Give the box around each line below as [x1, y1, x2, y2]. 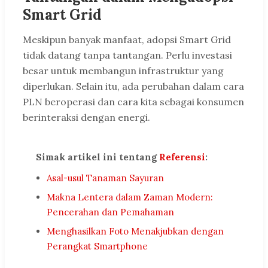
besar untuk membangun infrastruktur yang [23, 65, 224, 77]
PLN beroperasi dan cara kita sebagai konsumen [23, 96, 244, 108]
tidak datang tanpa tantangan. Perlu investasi [23, 49, 232, 62]
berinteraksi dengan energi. [23, 111, 150, 124]
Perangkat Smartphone [47, 240, 148, 252]
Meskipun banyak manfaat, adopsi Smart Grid [23, 33, 231, 46]
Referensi [159, 151, 205, 163]
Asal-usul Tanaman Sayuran [47, 172, 164, 184]
